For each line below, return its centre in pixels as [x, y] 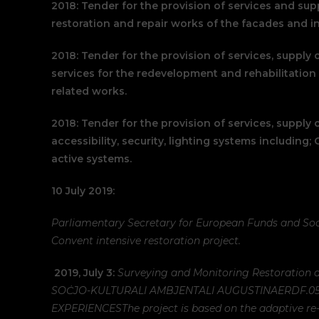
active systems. [91, 159]
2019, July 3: [84, 273]
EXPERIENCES [87, 308]
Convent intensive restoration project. [146, 241]
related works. [89, 91]
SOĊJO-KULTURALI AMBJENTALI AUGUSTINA [164, 291]
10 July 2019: [83, 191]
